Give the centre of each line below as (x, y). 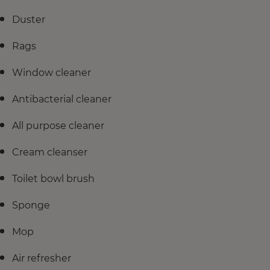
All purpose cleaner (58, 125)
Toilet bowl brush (53, 178)
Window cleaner (52, 72)
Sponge (31, 205)
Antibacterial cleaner (62, 99)
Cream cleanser (50, 152)
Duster (29, 19)
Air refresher (42, 258)
